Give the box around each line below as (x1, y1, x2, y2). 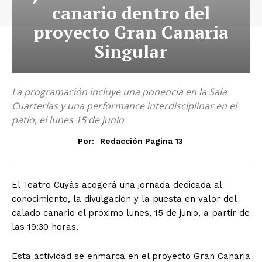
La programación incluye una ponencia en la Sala (12, 85, 227, 98)
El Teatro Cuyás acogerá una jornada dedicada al (12, 179, 222, 190)
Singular (95, 40, 167, 63)
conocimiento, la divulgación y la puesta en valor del (12, 193, 236, 204)
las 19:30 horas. (12, 221, 78, 232)
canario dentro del (52, 1, 210, 25)
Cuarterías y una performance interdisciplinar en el (12, 99, 237, 112)
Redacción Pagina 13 (99, 136, 183, 146)
